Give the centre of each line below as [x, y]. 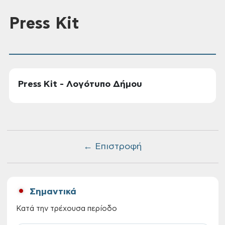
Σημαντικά [53, 192]
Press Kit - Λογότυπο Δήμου [80, 84]
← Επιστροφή [113, 146]
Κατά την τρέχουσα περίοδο [66, 208]
